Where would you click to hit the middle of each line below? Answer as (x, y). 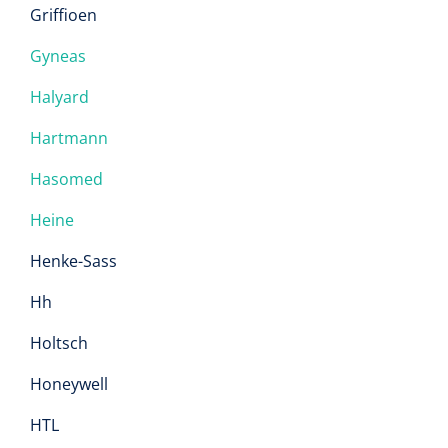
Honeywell (69, 384)
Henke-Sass (73, 261)
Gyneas (58, 56)
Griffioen (63, 15)
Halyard (59, 97)
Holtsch (59, 343)
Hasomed (66, 179)
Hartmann (69, 138)
